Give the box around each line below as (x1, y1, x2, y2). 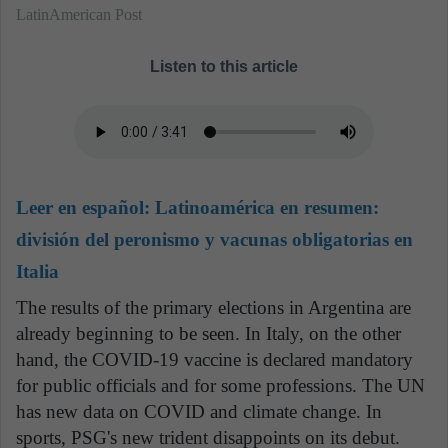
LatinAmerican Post (16, 6, 142, 24)
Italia (16, 261, 59, 283)
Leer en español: (16, 197, 155, 219)
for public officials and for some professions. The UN (16, 374, 425, 396)
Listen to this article (150, 58, 298, 76)
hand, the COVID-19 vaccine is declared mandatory (16, 348, 413, 370)
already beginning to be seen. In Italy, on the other (16, 322, 401, 344)
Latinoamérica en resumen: (155, 197, 379, 219)
